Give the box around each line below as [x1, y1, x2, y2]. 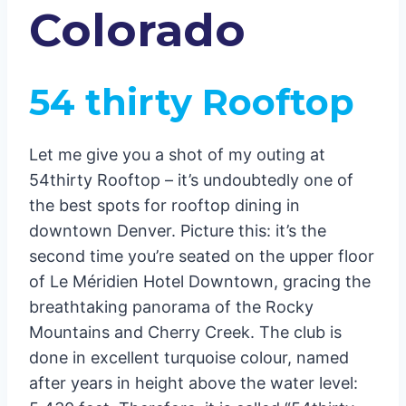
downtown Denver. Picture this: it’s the [29, 220, 326, 240]
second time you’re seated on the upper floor [29, 246, 374, 266]
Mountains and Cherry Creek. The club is [29, 322, 342, 342]
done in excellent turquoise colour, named [29, 347, 349, 367]
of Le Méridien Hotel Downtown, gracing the [29, 271, 371, 291]
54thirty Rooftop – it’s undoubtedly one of [29, 169, 353, 189]
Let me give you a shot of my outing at [29, 144, 325, 164]
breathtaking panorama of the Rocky [29, 296, 314, 316]
